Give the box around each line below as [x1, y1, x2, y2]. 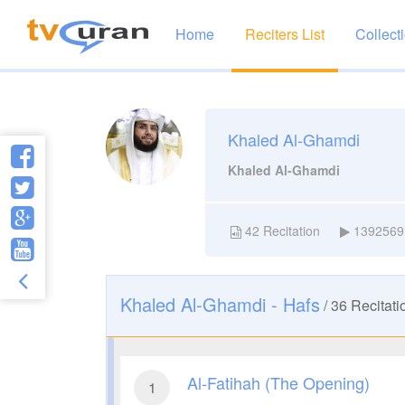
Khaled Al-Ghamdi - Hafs [120, 290, 320, 317]
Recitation [259, 221, 320, 240]
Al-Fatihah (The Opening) [187, 370, 370, 394]
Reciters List [245, 24, 325, 44]
